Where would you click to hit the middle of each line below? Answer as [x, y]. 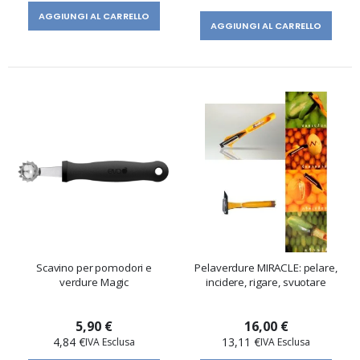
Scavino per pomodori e [94, 267]
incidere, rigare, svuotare [266, 282]
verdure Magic [94, 282]
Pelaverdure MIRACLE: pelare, [266, 267]
